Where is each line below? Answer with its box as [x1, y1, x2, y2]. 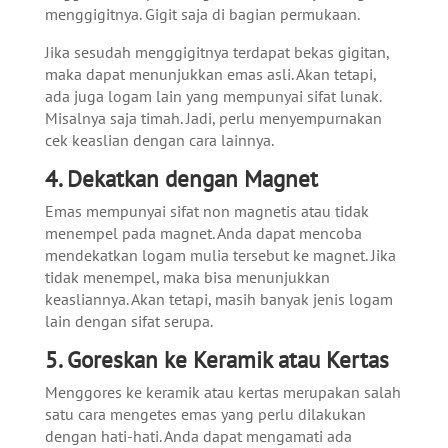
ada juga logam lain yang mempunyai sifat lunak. [44, 85, 381, 106]
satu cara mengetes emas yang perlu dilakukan [44, 403, 366, 424]
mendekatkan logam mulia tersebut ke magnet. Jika [44, 244, 396, 265]
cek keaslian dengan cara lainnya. [44, 129, 274, 150]
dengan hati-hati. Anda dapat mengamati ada [44, 425, 352, 446]
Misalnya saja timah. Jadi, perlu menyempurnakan [44, 107, 382, 128]
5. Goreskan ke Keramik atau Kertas [44, 344, 389, 374]
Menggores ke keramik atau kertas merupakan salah [44, 381, 401, 402]
